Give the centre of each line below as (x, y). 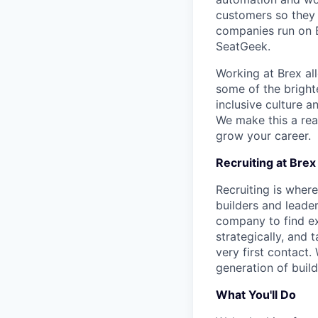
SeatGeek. (243, 46)
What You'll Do (256, 295)
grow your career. (263, 136)
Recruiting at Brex (266, 163)
